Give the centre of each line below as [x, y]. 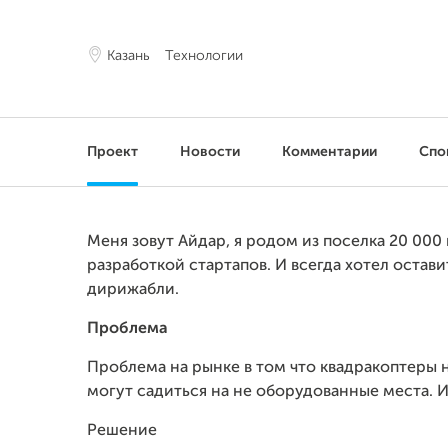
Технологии [204, 56]
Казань [128, 56]
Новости [210, 152]
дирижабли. [133, 290]
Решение [122, 431]
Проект [112, 152]
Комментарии [329, 152]
